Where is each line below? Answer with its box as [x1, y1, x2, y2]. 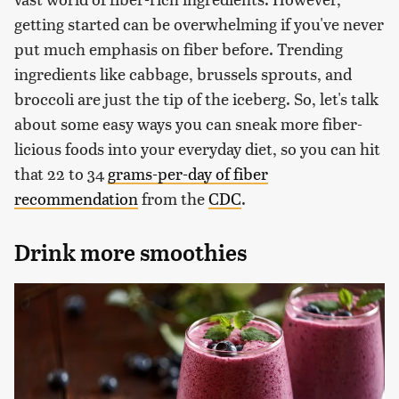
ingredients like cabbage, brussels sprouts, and [14, 61, 352, 85]
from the [138, 186, 208, 209]
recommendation [14, 186, 138, 209]
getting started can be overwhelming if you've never [14, 12, 384, 35]
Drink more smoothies [14, 239, 247, 266]
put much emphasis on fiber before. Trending [14, 37, 343, 60]
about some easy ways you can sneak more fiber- [14, 111, 362, 134]
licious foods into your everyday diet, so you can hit [14, 136, 380, 159]
